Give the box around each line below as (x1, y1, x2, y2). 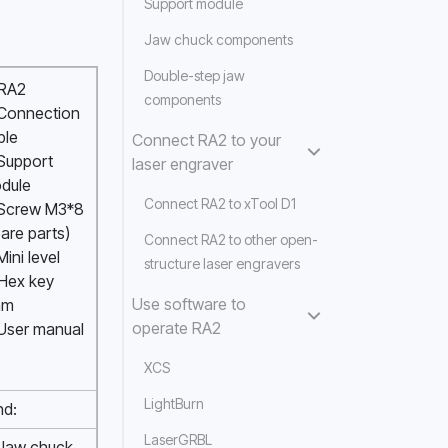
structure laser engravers (143, 255, 300, 272)
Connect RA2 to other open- (143, 231, 318, 248)
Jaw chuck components (143, 31, 293, 48)
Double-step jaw (143, 67, 245, 84)
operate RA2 (131, 318, 221, 338)
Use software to (131, 294, 246, 314)
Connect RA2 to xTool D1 (143, 195, 298, 212)
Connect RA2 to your (131, 130, 281, 150)
